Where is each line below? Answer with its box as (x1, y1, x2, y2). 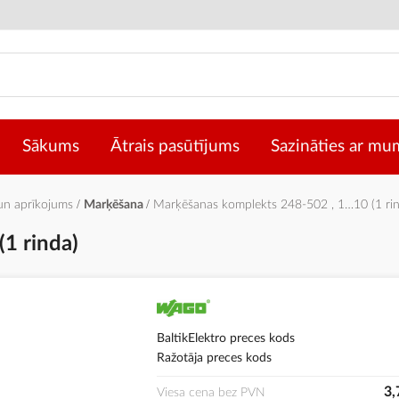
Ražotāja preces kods (157, 352, 273, 365)
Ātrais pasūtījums (110, 138, 240, 156)
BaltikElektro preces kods (157, 332, 296, 346)
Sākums (22, 138, 79, 156)
